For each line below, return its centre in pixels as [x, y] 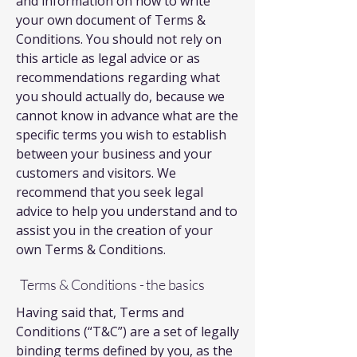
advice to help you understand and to [127, 211]
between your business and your [114, 154]
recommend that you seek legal [110, 192]
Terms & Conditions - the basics [112, 284]
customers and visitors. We [96, 173]
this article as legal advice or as [108, 58]
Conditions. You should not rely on [119, 39]
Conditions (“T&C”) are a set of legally [127, 331]
